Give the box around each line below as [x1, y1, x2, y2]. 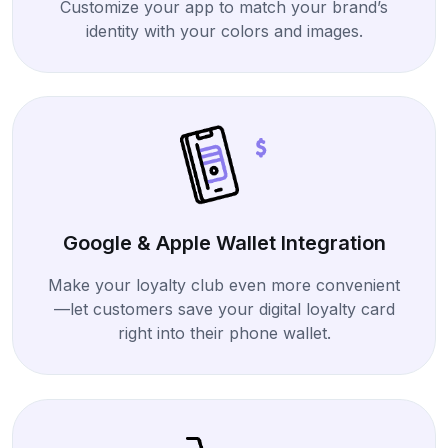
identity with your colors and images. [85, 20, 363, 41]
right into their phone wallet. [117, 323, 331, 344]
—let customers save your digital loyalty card [53, 299, 395, 320]
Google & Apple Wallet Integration [62, 231, 386, 256]
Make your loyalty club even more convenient [48, 275, 400, 296]
